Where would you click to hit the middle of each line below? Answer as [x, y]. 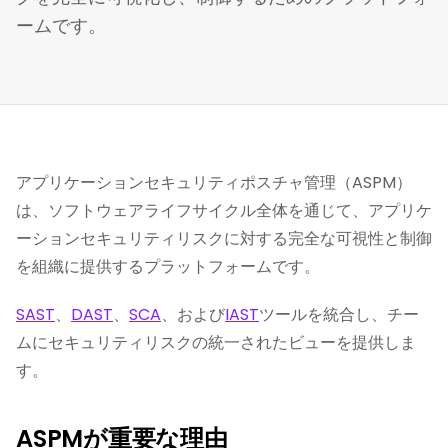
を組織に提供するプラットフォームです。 [168, 266]
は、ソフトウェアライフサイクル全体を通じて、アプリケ [224, 210]
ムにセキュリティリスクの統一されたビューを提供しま [216, 342]
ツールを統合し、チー [339, 314]
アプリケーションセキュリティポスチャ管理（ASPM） [214, 182]
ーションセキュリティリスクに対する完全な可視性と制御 [224, 238]
